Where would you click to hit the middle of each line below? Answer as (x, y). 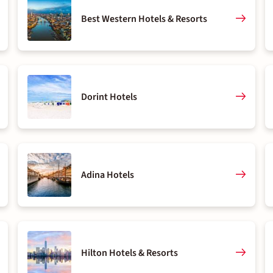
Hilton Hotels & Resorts (130, 253)
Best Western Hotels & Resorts (144, 19)
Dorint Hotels (109, 97)
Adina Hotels (108, 175)
